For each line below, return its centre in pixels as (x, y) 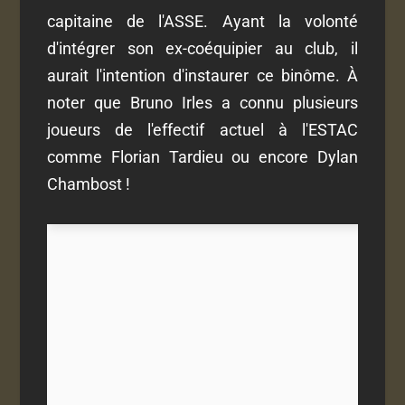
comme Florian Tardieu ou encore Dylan (202, 156)
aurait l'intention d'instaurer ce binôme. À (202, 75)
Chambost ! (89, 184)
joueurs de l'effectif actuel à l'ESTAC (202, 129)
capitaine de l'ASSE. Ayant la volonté (202, 21)
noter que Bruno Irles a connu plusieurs (202, 102)
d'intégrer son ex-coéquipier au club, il (202, 48)
